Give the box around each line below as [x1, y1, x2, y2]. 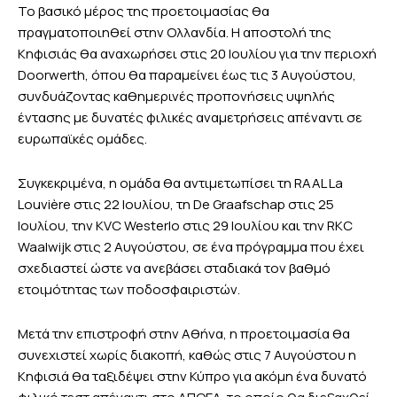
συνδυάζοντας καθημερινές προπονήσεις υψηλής [18, 87, 335, 106]
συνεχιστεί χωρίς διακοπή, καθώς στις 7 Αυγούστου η [18, 346, 356, 365]
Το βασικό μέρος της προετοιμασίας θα [18, 2, 269, 21]
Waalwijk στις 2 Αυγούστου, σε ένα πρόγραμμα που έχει [18, 237, 364, 257]
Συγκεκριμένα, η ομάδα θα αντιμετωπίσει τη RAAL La [18, 174, 343, 193]
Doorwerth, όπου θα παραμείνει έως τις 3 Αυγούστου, [18, 66, 356, 85]
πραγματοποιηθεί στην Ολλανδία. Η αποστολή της [18, 23, 331, 43]
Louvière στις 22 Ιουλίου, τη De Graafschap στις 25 [18, 195, 334, 214]
